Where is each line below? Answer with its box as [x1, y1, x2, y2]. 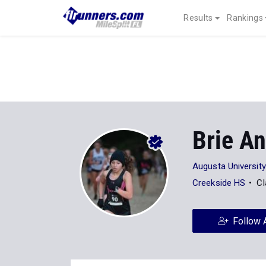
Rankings [227, 13, 263, 23]
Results [183, 13, 213, 23]
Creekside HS [192, 178, 246, 188]
